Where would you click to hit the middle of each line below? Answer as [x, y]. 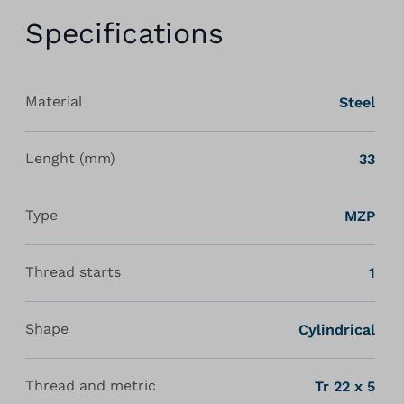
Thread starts [73, 272]
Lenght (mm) [70, 158]
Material [54, 101]
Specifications [124, 33]
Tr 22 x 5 [344, 386]
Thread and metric [90, 386]
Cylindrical [336, 330]
